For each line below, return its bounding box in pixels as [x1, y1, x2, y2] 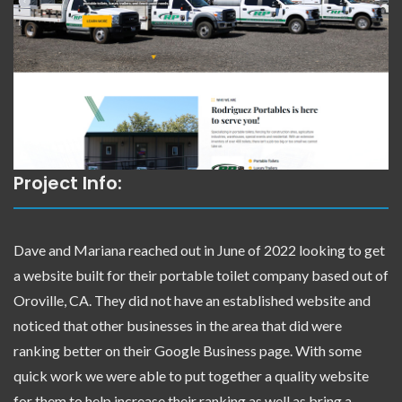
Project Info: [13, 170, 122, 196]
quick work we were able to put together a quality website [13, 366, 369, 384]
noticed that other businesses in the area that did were [13, 316, 342, 334]
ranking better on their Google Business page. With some [13, 341, 362, 359]
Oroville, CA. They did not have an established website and [13, 291, 371, 309]
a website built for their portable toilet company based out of [13, 266, 389, 284]
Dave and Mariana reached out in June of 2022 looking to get [13, 240, 385, 258]
